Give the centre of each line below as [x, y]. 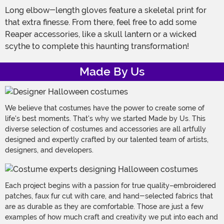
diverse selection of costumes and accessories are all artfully [105, 129]
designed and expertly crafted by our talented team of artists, [107, 140]
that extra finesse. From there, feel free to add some [101, 22]
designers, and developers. [49, 150]
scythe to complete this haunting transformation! [97, 46]
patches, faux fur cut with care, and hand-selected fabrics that [109, 196]
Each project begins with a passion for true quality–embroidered [110, 186]
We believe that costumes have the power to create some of [105, 108]
